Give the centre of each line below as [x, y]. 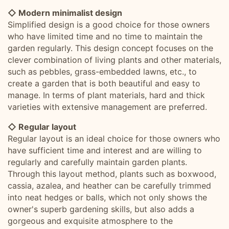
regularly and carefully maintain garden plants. [97, 162]
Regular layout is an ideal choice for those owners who [114, 139]
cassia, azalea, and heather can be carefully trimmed [109, 186]
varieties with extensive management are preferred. [107, 107]
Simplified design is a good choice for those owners [109, 25]
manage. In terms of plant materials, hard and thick [106, 95]
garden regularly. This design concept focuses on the [110, 48]
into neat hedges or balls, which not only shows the [107, 197]
